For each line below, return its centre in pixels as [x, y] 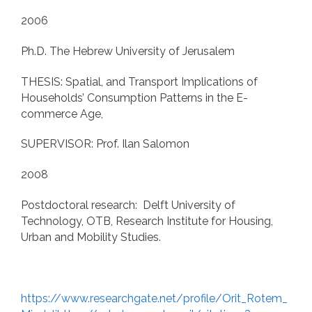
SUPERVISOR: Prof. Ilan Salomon [105, 144]
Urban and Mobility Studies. [91, 237]
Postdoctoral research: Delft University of [128, 205]
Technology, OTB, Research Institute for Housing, [147, 221]
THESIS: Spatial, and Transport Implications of [139, 81]
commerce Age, [62, 114]
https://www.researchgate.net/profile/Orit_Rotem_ [154, 298]
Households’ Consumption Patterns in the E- [134, 97]
